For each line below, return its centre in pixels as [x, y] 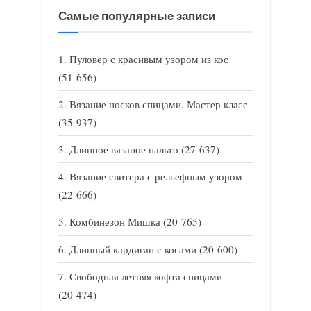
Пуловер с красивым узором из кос [149, 59]
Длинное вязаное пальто [124, 150]
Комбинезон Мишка [115, 222]
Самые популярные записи [137, 17]
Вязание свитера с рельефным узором [156, 177]
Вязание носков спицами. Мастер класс [159, 104]
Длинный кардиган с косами [133, 249]
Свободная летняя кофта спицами [146, 276]
